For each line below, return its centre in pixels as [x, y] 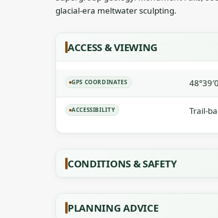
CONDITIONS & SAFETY [122, 163]
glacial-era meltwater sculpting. [116, 10]
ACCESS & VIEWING [113, 47]
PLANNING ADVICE [113, 208]
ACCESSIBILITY [93, 110]
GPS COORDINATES [100, 82]
